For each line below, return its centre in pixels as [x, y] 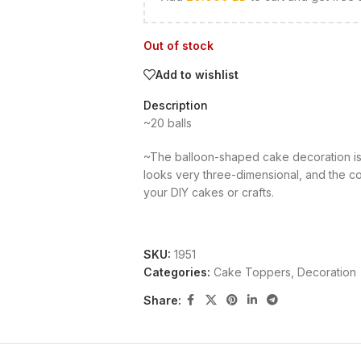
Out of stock [178, 46]
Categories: [176, 272]
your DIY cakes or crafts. [208, 192]
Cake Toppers [252, 272]
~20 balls [167, 123]
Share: [162, 300]
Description [175, 105]
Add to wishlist [197, 74]
